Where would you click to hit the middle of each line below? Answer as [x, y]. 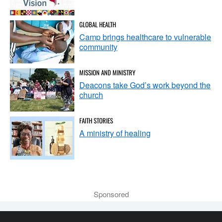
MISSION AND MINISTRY [107, 72]
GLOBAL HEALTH [98, 24]
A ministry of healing [115, 133]
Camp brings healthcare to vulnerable [145, 37]
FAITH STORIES [96, 120]
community [98, 47]
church [91, 95]
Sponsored [111, 194]
